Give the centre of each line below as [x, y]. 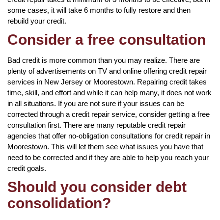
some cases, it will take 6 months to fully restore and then [99, 10]
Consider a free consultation [107, 39]
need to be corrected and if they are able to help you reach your [108, 157]
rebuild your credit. [37, 21]
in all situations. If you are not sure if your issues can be [96, 103]
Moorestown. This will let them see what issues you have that [105, 146]
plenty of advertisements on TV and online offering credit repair [107, 71]
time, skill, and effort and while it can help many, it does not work [110, 92]
